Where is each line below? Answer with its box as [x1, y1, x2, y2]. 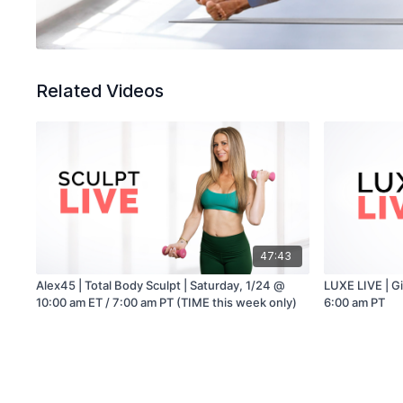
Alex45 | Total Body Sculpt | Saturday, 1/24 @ [36, 278, 286, 293]
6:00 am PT [324, 295, 386, 310]
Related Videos [36, 80, 165, 103]
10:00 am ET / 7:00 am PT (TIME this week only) [36, 295, 298, 310]
